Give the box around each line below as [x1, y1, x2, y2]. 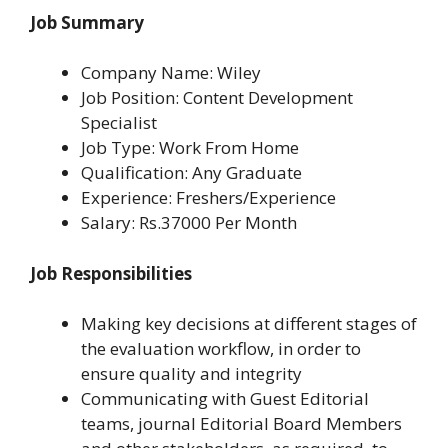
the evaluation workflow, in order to [81, 337, 361, 361]
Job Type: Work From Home [81, 136, 299, 160]
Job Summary [30, 10, 144, 34]
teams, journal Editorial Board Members [81, 412, 402, 436]
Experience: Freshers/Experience [81, 186, 336, 210]
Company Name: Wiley [81, 61, 261, 85]
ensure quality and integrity [81, 362, 302, 386]
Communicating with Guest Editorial [81, 387, 369, 411]
